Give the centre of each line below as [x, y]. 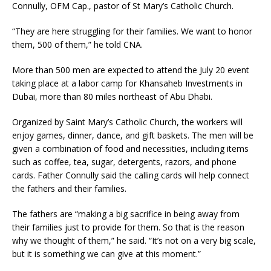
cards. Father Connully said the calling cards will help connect [131, 175]
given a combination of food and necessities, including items [130, 149]
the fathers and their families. [69, 189]
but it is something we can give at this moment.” [106, 254]
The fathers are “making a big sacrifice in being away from [126, 214]
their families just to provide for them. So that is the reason [128, 227]
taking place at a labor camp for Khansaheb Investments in [127, 83]
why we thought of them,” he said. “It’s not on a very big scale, [134, 241]
